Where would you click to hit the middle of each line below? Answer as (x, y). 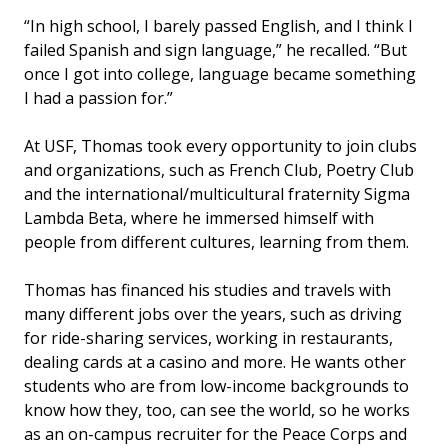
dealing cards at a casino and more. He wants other (215, 362)
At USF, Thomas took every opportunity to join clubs (220, 146)
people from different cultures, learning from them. (216, 242)
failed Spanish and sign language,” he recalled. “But (215, 50)
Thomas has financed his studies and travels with (207, 290)
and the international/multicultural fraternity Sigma (217, 194)
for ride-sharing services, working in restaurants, (208, 338)
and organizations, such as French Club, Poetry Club (219, 170)
